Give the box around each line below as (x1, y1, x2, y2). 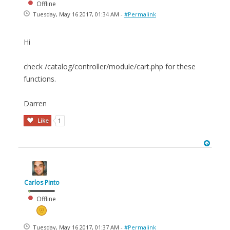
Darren (24, 99, 47, 108)
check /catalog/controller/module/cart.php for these (24, 62, 196, 71)
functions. (24, 74, 56, 84)
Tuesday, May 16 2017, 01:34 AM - (31, 10, 124, 18)
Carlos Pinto (24, 178, 60, 187)
